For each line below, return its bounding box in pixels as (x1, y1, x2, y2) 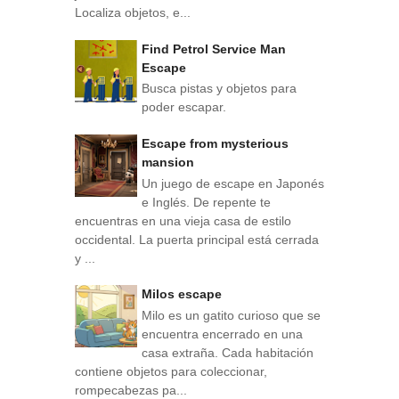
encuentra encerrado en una (142, 327, 303, 342)
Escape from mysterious (142, 135, 289, 151)
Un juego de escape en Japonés (142, 175, 324, 191)
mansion (142, 154, 194, 169)
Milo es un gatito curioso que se (142, 308, 321, 323)
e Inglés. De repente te (142, 194, 271, 209)
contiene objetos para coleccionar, (75, 364, 267, 379)
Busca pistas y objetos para (142, 81, 297, 96)
